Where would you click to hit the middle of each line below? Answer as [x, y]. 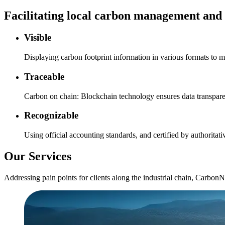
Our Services [38, 156]
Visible [38, 38]
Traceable [44, 76]
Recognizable [51, 116]
